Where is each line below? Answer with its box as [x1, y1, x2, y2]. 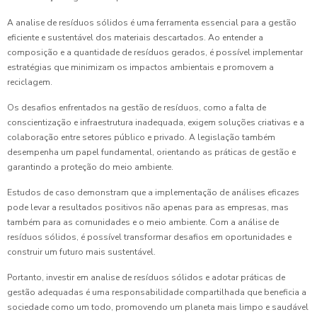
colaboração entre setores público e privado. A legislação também [7, 132, 275, 144]
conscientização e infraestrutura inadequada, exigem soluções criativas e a [7, 117, 304, 129]
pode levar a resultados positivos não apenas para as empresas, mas [7, 202, 289, 214]
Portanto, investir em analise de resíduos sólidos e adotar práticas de [7, 272, 285, 284]
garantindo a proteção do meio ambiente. [7, 161, 173, 173]
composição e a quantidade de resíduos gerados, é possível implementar [7, 47, 303, 59]
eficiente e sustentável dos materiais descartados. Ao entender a [7, 32, 263, 44]
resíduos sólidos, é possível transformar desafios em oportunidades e [7, 231, 292, 243]
